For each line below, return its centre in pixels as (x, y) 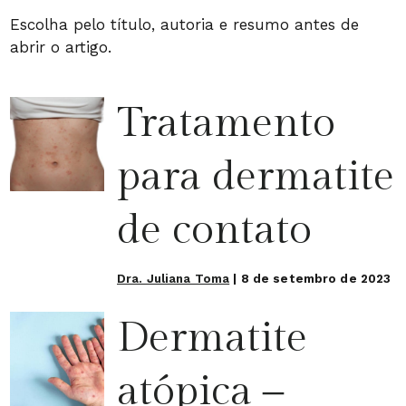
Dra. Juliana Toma (174, 278)
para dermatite (256, 176)
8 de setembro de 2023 (316, 278)
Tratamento (226, 123)
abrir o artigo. (61, 47)
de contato (214, 230)
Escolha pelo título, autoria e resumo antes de (184, 24)
